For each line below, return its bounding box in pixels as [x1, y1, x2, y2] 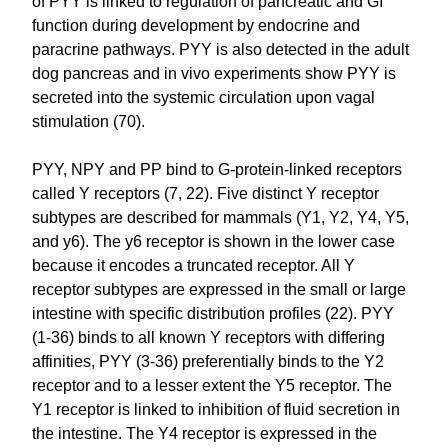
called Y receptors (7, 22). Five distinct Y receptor [32, 184, 380, 202]
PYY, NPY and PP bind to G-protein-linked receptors [32, 160, 403, 178]
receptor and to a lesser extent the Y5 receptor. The [32, 376, 393, 394]
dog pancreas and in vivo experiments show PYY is [32, 64, 397, 82]
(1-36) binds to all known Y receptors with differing [32, 328, 386, 346]
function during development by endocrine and [32, 16, 361, 34]
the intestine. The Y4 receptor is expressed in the [32, 424, 378, 442]
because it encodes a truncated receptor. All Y [32, 256, 356, 274]
